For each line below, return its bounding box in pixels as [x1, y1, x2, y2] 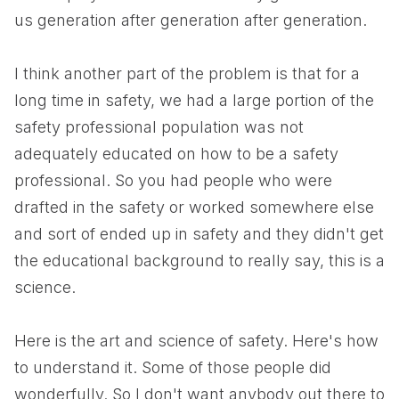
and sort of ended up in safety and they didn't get [14, 224, 384, 243]
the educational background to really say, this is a [14, 251, 385, 270]
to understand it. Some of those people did [14, 358, 331, 377]
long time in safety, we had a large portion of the [14, 91, 374, 110]
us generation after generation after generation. [14, 11, 367, 29]
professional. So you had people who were [14, 171, 332, 190]
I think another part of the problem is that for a [14, 64, 360, 83]
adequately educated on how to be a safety [14, 144, 338, 163]
